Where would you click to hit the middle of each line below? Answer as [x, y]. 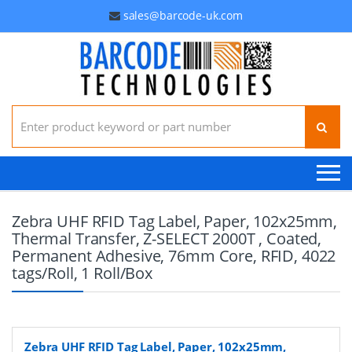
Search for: [40, 111]
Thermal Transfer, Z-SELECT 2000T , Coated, [167, 238]
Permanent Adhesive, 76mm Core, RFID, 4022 [174, 256]
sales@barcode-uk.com [183, 15]
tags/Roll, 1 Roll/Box [82, 273]
